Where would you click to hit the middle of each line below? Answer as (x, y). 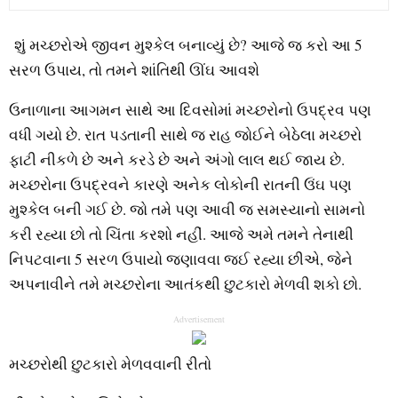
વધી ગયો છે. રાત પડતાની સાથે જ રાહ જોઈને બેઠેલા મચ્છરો (185, 135)
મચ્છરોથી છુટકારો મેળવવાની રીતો (110, 364)
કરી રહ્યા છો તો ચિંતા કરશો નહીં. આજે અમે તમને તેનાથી (181, 235)
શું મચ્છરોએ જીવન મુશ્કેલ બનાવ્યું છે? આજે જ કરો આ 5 (186, 45)
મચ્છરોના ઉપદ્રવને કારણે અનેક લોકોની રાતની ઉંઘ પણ (180, 185)
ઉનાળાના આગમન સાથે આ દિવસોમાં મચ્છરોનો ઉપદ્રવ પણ (190, 110)
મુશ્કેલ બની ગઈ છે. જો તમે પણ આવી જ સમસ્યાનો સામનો (187, 210)
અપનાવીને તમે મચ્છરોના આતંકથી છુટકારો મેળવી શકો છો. (185, 284)
